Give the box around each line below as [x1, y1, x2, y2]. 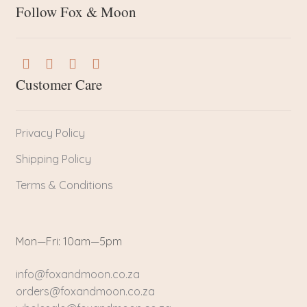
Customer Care [15, 74, 102, 94]
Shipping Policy [15, 151, 91, 166]
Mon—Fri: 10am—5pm [15, 234, 122, 249]
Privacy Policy [15, 125, 85, 140]
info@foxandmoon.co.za [15, 267, 143, 281]
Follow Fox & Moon [15, 1, 136, 21]
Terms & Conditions [15, 177, 113, 192]
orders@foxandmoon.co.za [15, 284, 155, 298]
